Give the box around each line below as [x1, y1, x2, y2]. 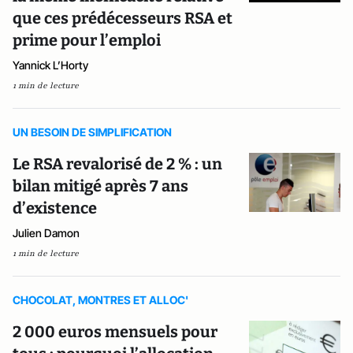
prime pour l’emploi [13, 30, 161, 50]
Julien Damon [13, 225, 80, 240]
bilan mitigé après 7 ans [13, 176, 188, 195]
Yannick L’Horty [13, 58, 88, 72]
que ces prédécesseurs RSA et [13, 8, 232, 28]
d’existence [13, 198, 97, 217]
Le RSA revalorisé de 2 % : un [13, 154, 222, 173]
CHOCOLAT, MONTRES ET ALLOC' [13, 292, 188, 307]
